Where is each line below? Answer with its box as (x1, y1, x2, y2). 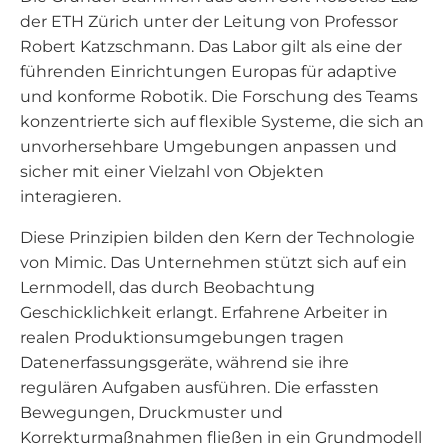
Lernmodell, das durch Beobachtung (20, 278, 315, 297)
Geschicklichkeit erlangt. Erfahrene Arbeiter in (20, 303, 388, 322)
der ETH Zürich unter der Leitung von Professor (20, 12, 398, 31)
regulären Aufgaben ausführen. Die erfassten (20, 378, 379, 397)
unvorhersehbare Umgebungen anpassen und (20, 137, 397, 156)
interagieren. (20, 187, 121, 206)
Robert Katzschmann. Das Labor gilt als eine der (20, 37, 402, 56)
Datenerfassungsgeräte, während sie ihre (20, 353, 349, 372)
